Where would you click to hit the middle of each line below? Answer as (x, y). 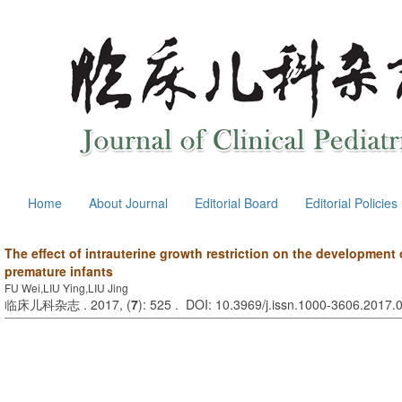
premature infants (59, 271)
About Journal (128, 203)
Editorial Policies (351, 203)
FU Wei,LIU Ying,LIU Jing (66, 288)
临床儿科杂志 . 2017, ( (68, 304)
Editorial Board (236, 203)
